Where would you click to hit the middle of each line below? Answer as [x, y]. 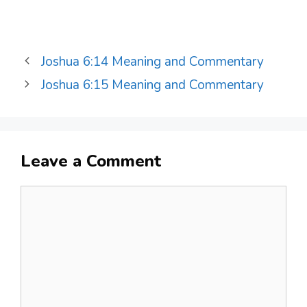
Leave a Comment [91, 161]
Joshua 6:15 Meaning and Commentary [153, 85]
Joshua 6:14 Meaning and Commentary [153, 61]
